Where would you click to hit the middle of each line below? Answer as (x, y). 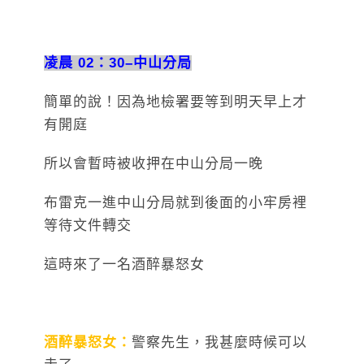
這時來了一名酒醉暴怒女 (124, 264)
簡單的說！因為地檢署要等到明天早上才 (175, 102)
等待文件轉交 (88, 225)
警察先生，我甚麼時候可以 (219, 342)
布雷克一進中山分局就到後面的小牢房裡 (175, 202)
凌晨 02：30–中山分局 (118, 63)
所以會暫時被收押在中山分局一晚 (154, 163)
